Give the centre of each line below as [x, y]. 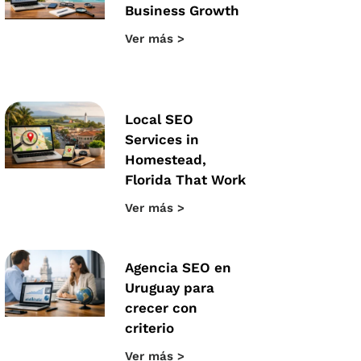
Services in [162, 139]
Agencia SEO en [178, 268]
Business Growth [182, 11]
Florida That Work [185, 179]
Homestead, [166, 159]
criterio [149, 328]
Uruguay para [170, 288]
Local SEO [159, 119]
